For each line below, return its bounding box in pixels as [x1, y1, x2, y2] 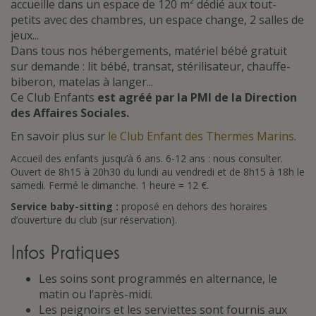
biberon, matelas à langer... [11, 73, 153, 90]
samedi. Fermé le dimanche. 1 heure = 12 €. [11, 178, 209, 192]
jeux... [11, 27, 39, 43]
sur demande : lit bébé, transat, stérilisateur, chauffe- [11, 58, 291, 74]
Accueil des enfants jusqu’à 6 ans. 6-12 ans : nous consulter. [11, 151, 283, 165]
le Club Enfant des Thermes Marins [108, 128, 294, 144]
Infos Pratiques [11, 240, 120, 264]
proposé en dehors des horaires [119, 199, 267, 213]
